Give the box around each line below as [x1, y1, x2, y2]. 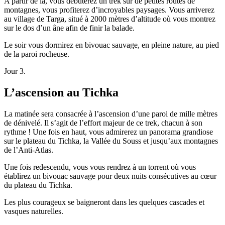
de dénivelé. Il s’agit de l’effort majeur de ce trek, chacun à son [4, 119, 202, 128]
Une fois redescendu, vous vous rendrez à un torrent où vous [4, 163, 196, 172]
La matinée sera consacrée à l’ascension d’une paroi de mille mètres [4, 109, 217, 119]
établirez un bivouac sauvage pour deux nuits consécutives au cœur [4, 172, 216, 181]
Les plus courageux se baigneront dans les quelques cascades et [4, 198, 204, 207]
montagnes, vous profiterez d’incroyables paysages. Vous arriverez [4, 6, 214, 15]
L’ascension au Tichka [4, 86, 119, 99]
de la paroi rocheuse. [4, 50, 69, 59]
